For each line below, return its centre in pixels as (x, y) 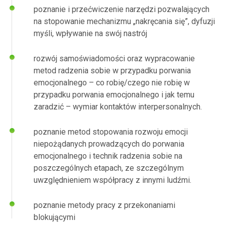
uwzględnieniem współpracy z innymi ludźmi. (113, 180)
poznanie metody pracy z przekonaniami (104, 205)
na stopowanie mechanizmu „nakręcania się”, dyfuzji (124, 21)
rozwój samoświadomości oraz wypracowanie (114, 59)
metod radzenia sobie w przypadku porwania (112, 71)
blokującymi (54, 217)
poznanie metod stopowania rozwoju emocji (111, 132)
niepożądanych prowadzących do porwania (109, 144)
